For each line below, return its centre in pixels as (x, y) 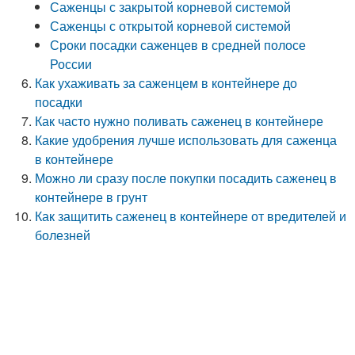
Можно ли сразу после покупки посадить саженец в (186, 178)
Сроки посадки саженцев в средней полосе (178, 45)
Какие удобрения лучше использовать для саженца (186, 140)
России (71, 64)
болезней (63, 235)
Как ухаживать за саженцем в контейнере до (166, 83)
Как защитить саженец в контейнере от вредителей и (191, 216)
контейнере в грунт (92, 197)
